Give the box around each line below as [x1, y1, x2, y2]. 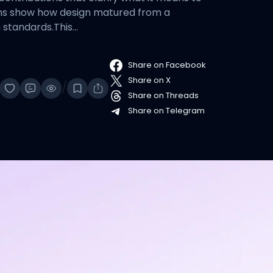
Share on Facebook [127, 59, 206, 71]
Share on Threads [127, 90, 199, 102]
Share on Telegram [127, 105, 205, 117]
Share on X [127, 74, 171, 87]
